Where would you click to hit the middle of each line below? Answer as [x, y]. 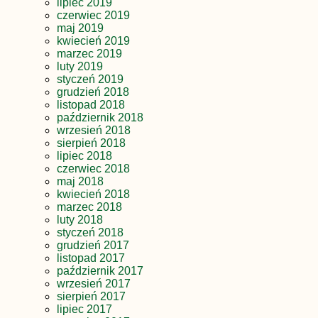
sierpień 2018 [91, 143]
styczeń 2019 [90, 79]
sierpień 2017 [91, 296]
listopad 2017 [91, 258]
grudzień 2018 [93, 92]
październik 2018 [100, 117]
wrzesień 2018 [94, 130]
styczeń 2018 [90, 232]
